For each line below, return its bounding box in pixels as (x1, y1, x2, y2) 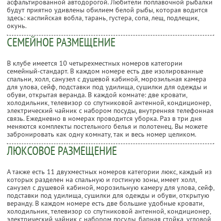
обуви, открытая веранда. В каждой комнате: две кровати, (7, 90, 187, 99)
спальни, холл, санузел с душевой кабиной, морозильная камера (7, 74, 206, 83)
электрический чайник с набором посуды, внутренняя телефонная (7, 106, 214, 115)
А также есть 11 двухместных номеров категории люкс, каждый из (7, 167, 212, 176)
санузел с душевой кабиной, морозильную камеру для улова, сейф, (7, 183, 214, 192)
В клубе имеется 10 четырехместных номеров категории (7, 58, 183, 68)
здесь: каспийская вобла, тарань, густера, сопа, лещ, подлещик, (7, 13, 199, 22)
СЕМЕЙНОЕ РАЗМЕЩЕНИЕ (7, 34, 115, 50)
